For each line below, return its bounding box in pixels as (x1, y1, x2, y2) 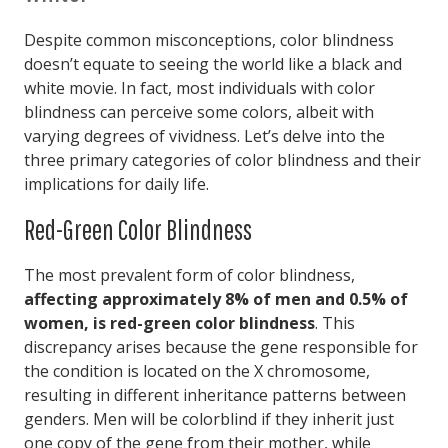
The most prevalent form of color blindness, (24, 264, 355, 286)
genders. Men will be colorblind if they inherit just (24, 408, 394, 430)
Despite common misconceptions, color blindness (24, 29, 394, 51)
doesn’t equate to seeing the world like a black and (24, 53, 402, 75)
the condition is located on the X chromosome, (24, 360, 370, 382)
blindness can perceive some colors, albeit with (24, 101, 374, 123)
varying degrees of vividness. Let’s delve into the (24, 125, 385, 147)
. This (315, 312, 355, 334)
